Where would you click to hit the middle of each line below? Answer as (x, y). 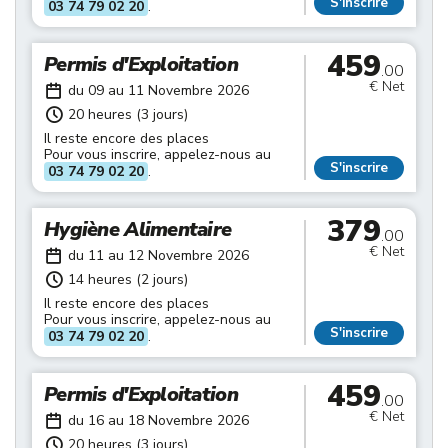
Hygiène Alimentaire (138, 229)
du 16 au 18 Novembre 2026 (158, 420)
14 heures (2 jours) (128, 279)
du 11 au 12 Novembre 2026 (158, 255)
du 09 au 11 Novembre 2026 (158, 90)
